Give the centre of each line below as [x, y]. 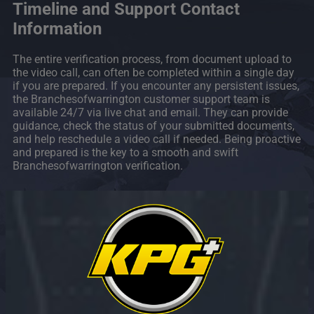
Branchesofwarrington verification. [98, 166]
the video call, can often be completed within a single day [153, 73]
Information [57, 29]
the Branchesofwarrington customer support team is [141, 100]
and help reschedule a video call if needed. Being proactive [157, 139]
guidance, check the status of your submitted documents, [153, 126]
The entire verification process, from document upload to [152, 60]
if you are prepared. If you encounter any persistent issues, [156, 86]
